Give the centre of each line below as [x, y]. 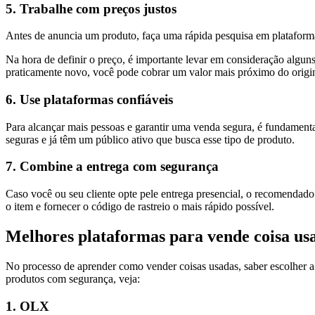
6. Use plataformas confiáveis [89, 99]
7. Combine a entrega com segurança [112, 167]
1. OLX [27, 306]
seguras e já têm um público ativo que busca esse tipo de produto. [150, 139]
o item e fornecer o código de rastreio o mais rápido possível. [140, 207]
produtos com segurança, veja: [73, 278]
